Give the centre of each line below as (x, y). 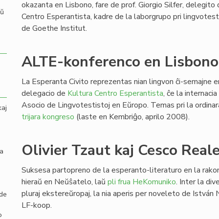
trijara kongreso (48, 117)
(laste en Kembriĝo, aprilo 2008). (132, 117)
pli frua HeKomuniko (142, 182)
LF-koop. (37, 205)
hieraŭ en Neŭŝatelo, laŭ (65, 182)
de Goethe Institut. (54, 28)
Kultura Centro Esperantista (115, 93)
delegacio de (44, 93)
